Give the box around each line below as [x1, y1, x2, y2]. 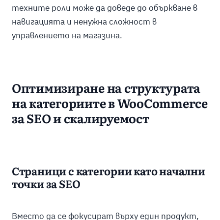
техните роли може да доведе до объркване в [11, 2, 197, 13]
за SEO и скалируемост [11, 113, 149, 126]
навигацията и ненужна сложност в [11, 16, 157, 27]
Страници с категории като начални [11, 167, 205, 178]
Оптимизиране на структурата [11, 82, 201, 95]
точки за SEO [11, 180, 81, 191]
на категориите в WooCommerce [11, 98, 208, 110]
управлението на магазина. [11, 29, 122, 41]
